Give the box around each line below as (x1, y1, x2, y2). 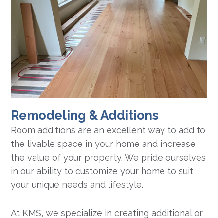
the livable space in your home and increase (11, 139, 196, 149)
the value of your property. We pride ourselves (11, 152, 206, 163)
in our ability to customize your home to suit (11, 166, 194, 177)
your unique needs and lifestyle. (11, 180, 144, 190)
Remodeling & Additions (11, 108, 159, 123)
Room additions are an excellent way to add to (11, 125, 206, 136)
